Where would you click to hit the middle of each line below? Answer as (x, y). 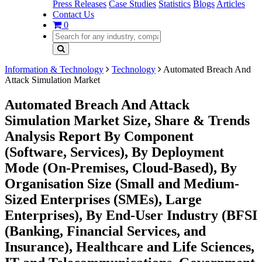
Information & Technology (54, 69)
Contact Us (73, 14)
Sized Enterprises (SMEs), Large (103, 199)
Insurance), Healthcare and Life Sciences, (130, 247)
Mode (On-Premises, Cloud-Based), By (121, 168)
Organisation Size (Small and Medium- (122, 183)
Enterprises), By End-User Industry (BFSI (131, 215)
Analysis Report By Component (99, 136)
